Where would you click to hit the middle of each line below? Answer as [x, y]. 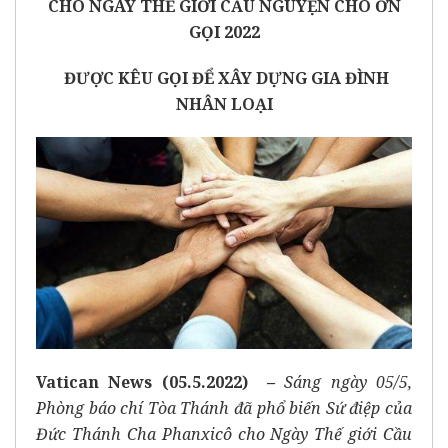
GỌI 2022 [224, 31]
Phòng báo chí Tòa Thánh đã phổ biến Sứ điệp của [224, 407]
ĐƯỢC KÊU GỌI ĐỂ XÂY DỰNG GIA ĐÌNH [226, 77]
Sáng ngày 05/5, [348, 381]
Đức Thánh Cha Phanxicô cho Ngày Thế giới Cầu [224, 433]
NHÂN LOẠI [224, 103]
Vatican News [94, 381]
